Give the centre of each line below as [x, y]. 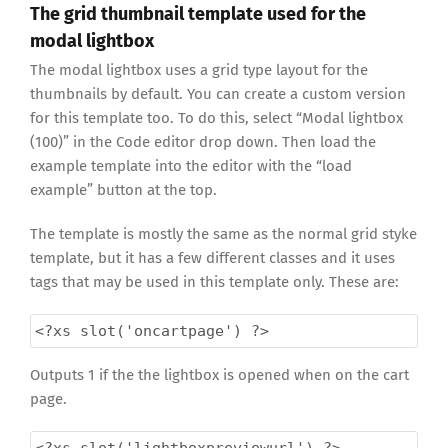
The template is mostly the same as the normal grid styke [223, 233]
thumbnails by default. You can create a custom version [218, 93]
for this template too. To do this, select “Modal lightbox [216, 117]
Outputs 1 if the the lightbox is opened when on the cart [219, 374]
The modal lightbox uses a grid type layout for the [199, 69]
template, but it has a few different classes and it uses [212, 257]
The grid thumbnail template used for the [198, 14]
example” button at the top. [123, 189]
